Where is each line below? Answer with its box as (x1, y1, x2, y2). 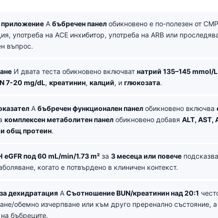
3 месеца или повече (111, 152, 182, 160)
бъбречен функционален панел (37, 104, 143, 112)
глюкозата (124, 78, 160, 87)
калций (90, 78, 114, 87)
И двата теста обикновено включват (12, 67, 137, 75)
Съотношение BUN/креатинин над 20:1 (66, 188, 199, 197)
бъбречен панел (52, 19, 107, 28)
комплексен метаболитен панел (4, 115, 113, 124)
